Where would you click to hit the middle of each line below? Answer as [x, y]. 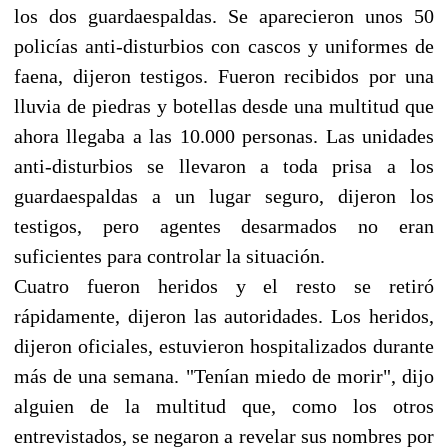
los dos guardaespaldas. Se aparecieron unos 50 [224, 15]
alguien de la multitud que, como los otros [224, 405]
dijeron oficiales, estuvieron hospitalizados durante [224, 345]
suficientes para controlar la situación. [169, 255]
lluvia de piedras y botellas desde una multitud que [224, 105]
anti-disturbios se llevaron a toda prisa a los [224, 165]
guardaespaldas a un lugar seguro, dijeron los [224, 195]
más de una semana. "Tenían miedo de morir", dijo [224, 375]
